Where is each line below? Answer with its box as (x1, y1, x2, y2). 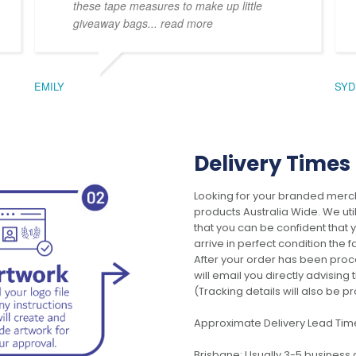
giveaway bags (72, 14, 148, 31)
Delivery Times (194, 149, 350, 178)
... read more (147, 14, 213, 31)
